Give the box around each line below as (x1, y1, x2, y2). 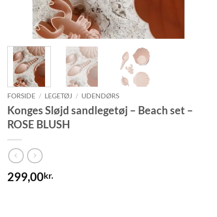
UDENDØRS (81, 92, 120, 100)
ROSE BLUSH (7, 117, 70, 131)
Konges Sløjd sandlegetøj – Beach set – (7, 103, 193, 117)
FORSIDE (7, 92, 35, 100)
